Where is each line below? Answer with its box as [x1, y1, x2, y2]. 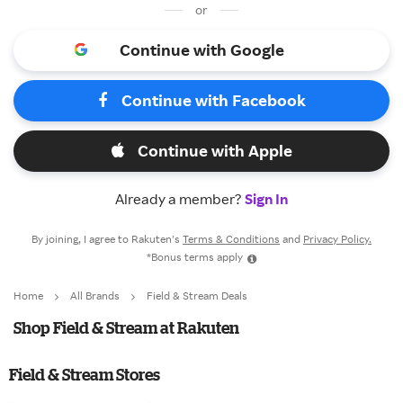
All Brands [70, 289, 120, 302]
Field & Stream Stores [9, 365, 160, 383]
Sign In [245, 190, 288, 208]
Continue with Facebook [121, 90, 306, 110]
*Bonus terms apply [147, 250, 243, 264]
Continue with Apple [137, 140, 292, 160]
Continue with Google [119, 40, 284, 59]
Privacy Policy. [303, 232, 372, 246]
